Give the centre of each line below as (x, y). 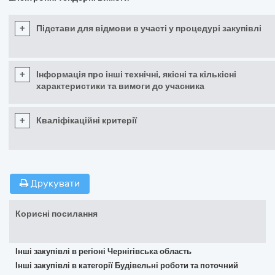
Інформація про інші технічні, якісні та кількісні (136, 75)
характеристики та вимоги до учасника (120, 86)
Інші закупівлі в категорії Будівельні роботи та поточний (127, 265)
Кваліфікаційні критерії (87, 121)
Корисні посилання (56, 214)
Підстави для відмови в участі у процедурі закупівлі (149, 29)
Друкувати (54, 184)
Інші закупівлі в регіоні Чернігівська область (103, 251)
